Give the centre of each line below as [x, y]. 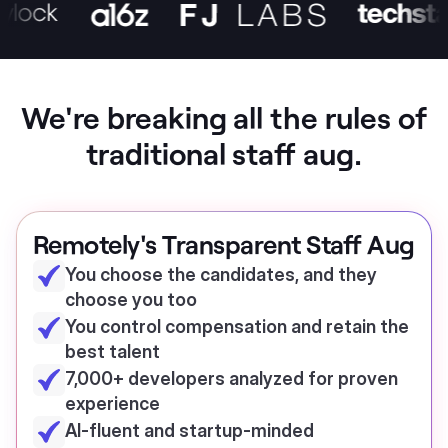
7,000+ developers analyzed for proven [231, 378]
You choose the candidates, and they [221, 274]
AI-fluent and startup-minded [189, 430]
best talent [112, 351]
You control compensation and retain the [237, 326]
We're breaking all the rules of [224, 117]
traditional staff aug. [224, 153]
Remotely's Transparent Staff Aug [224, 243]
